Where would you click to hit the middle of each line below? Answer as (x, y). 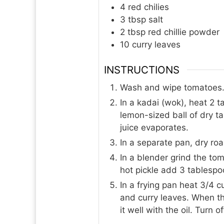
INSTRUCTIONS (142, 69)
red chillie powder (184, 32)
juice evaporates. (154, 127)
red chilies (148, 7)
